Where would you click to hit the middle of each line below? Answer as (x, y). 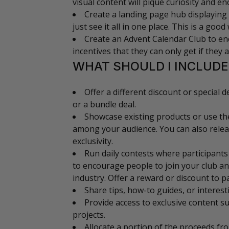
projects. (89, 215)
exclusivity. (93, 141)
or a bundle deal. (104, 104)
